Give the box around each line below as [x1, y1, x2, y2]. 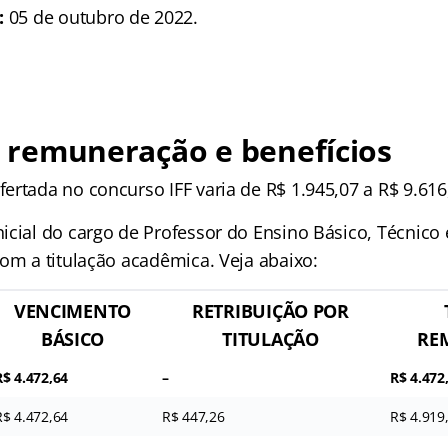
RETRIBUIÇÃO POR [192, 299, 349, 323]
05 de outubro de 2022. [4, 5, 198, 29]
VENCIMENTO [13, 299, 132, 323]
